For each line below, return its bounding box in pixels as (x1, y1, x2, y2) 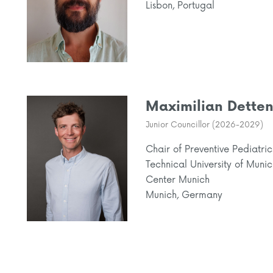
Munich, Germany (146, 189, 222, 201)
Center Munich (146, 174, 210, 186)
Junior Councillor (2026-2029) (146, 119, 263, 130)
